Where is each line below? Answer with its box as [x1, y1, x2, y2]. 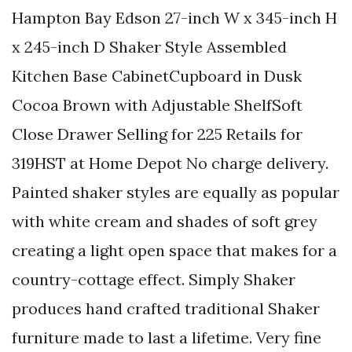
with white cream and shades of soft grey [12, 211, 317, 231]
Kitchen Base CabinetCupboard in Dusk [12, 65, 302, 86]
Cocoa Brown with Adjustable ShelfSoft [12, 94, 302, 115]
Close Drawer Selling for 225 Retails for [12, 123, 302, 144]
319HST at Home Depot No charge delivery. [12, 152, 328, 173]
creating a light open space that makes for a [12, 240, 337, 260]
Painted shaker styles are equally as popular [12, 181, 339, 202]
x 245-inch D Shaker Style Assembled [12, 36, 287, 57]
